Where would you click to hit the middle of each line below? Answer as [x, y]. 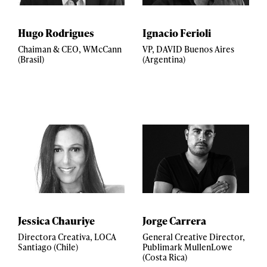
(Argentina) [164, 59]
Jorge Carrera [174, 221]
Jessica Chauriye [56, 221]
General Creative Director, [194, 237]
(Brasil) [31, 59]
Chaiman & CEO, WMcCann [70, 49]
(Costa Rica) [165, 257]
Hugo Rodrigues [56, 33]
